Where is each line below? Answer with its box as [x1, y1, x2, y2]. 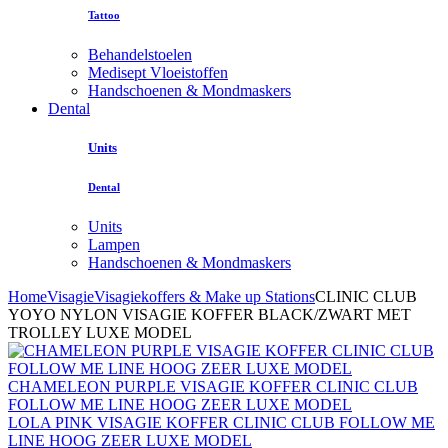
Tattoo [88, 8, 120, 21]
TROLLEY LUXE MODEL [8, 323, 192, 341]
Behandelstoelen [88, 45, 192, 63]
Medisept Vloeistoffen [88, 63, 228, 81]
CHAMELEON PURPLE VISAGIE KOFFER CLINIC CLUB [8, 377, 418, 395]
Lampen [88, 235, 140, 253]
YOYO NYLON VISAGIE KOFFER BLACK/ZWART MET [8, 305, 411, 323]
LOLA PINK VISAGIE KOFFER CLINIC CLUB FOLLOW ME [8, 413, 435, 431]
